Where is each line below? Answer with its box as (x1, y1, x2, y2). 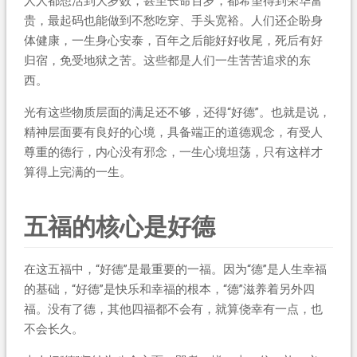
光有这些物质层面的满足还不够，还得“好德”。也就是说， (23, 104, 331, 120)
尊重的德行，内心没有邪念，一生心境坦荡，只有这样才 (23, 144, 323, 159)
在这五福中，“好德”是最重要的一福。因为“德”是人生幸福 (23, 261, 327, 277)
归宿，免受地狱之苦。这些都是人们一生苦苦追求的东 (23, 53, 311, 68)
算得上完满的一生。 (23, 164, 131, 179)
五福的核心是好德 (23, 212, 215, 241)
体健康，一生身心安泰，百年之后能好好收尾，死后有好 (23, 33, 323, 48)
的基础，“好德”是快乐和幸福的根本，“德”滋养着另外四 (23, 281, 315, 296)
